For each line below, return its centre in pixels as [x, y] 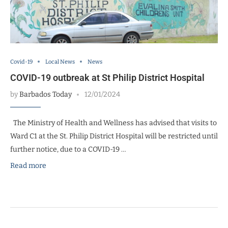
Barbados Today [46, 94]
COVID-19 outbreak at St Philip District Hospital [107, 77]
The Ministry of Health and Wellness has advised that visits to [113, 123]
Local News [60, 62]
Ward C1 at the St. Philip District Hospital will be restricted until [114, 136]
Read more [28, 165]
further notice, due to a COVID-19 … [68, 149]
